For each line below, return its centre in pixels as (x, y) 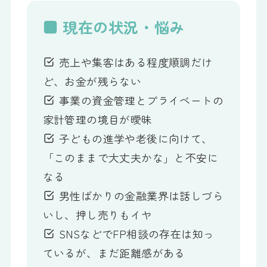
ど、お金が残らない (92, 81)
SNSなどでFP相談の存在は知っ (135, 233)
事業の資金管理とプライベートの (140, 100)
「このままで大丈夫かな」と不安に (131, 157)
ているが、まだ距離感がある (114, 252)
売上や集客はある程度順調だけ (134, 62)
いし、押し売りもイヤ (97, 214)
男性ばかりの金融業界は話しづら (140, 195)
